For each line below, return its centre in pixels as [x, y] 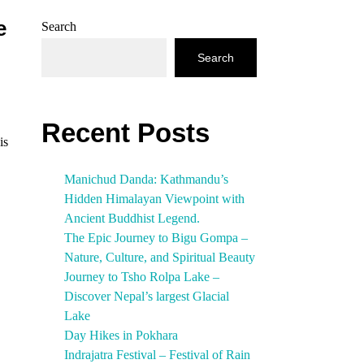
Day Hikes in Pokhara [121, 336]
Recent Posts [126, 133]
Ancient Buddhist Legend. [132, 219]
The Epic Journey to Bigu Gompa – [156, 238]
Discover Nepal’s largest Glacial [147, 297]
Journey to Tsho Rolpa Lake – [142, 277]
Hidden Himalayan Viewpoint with [154, 199]
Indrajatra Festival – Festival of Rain [157, 355]
